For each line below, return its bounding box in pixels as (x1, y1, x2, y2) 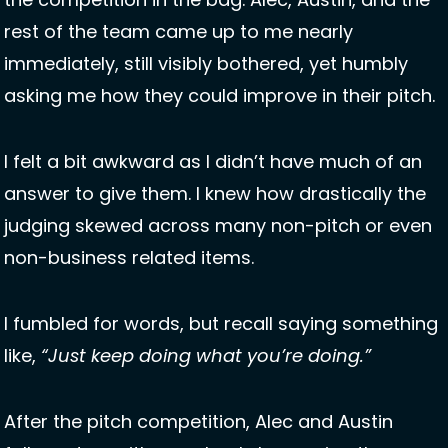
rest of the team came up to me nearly (4, 19, 353, 45)
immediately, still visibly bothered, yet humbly (4, 51, 408, 77)
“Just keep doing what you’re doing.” (41, 343, 371, 369)
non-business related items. (4, 245, 259, 271)
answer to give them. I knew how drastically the (4, 181, 426, 207)
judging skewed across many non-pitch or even (4, 213, 432, 239)
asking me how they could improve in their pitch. (4, 83, 440, 109)
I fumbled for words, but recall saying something (4, 311, 438, 337)
